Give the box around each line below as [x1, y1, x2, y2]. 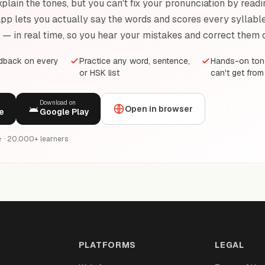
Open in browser [125, 104, 193, 114]
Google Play [40, 106, 89, 117]
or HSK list [79, 67, 120, 78]
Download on [40, 99, 76, 106]
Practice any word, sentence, [79, 56, 190, 66]
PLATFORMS [78, 240, 137, 250]
